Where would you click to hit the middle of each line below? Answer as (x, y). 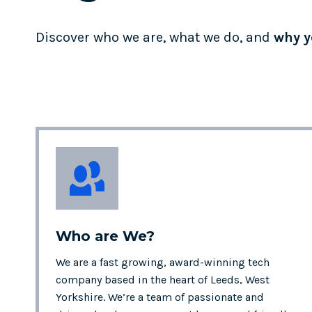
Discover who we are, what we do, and (155, 37)
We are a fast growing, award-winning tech (163, 262)
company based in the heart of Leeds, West (163, 280)
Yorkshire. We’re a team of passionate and (160, 297)
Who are (89, 236)
